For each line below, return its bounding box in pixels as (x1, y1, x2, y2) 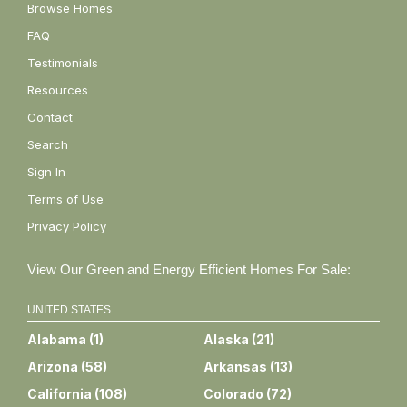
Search (27, 137, 68, 153)
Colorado (203, 386, 263, 402)
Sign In (27, 164, 65, 180)
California (27, 386, 92, 402)
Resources (27, 83, 88, 98)
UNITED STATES (27, 303, 111, 317)
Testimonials (27, 55, 98, 71)
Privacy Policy (27, 219, 106, 234)
